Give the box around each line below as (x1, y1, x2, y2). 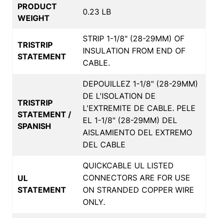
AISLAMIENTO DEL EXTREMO (83, 127, 192, 137)
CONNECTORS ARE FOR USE (83, 172, 190, 182)
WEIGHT (18, 13, 50, 23)
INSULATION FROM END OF (83, 45, 185, 55)
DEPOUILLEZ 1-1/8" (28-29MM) (83, 78, 198, 89)
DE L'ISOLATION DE (83, 91, 156, 101)
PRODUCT (18, 1, 57, 11)
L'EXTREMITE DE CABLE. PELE (83, 103, 196, 113)
